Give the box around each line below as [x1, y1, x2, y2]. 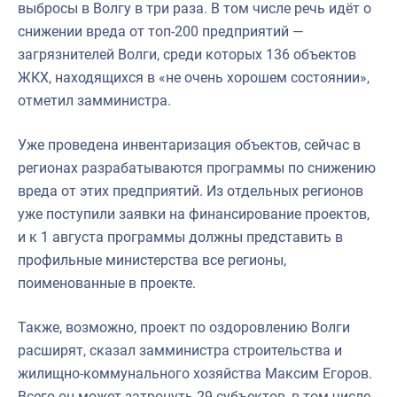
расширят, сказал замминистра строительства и [18, 341, 342, 359]
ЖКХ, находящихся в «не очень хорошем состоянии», [18, 68, 370, 86]
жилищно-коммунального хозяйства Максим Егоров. [18, 364, 372, 382]
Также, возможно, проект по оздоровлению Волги [18, 318, 350, 336]
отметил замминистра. [18, 91, 171, 109]
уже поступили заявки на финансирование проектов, [18, 205, 370, 222]
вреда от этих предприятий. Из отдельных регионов [18, 182, 363, 199]
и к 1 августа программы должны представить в [18, 228, 343, 245]
